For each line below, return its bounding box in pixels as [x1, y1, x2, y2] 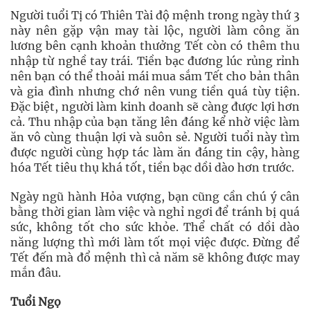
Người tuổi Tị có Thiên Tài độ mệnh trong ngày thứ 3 [10, 8, 300, 22]
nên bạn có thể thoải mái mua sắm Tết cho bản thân [10, 69, 300, 83]
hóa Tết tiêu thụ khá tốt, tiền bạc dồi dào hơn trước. [10, 161, 294, 174]
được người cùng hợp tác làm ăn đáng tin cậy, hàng [10, 145, 300, 159]
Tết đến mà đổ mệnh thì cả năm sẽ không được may [10, 250, 300, 264]
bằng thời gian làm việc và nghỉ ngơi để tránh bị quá [10, 205, 300, 219]
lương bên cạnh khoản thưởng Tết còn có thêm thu [10, 39, 300, 53]
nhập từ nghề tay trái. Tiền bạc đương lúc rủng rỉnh [10, 54, 300, 68]
